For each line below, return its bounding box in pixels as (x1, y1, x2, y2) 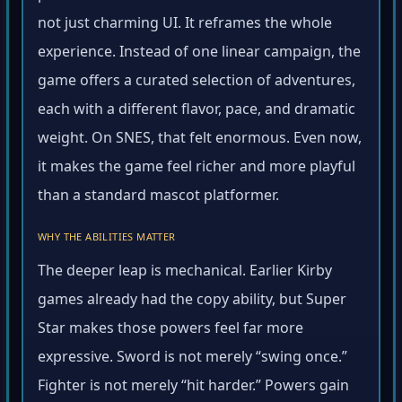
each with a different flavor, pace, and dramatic (38, 101, 355, 122)
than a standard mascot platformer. (38, 188, 279, 208)
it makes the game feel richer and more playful (38, 159, 355, 179)
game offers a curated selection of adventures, (38, 73, 355, 93)
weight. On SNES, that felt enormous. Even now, (38, 130, 362, 151)
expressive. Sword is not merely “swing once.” (38, 349, 347, 370)
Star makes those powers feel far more (38, 320, 303, 341)
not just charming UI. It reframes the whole (38, 15, 332, 36)
